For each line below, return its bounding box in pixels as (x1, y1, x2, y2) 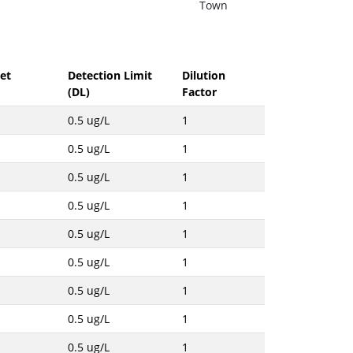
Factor (181, 84, 217, 99)
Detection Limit (67, 68, 152, 83)
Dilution (181, 68, 225, 83)
